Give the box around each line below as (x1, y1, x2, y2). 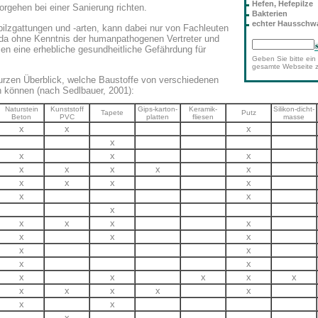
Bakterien (252, 9, 287, 18)
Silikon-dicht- (273, 105, 314, 113)
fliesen (192, 113, 214, 121)
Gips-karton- (138, 105, 177, 113)
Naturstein (4, 105, 38, 113)
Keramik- (189, 105, 217, 113)
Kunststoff (50, 105, 84, 113)
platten (146, 113, 169, 121)
